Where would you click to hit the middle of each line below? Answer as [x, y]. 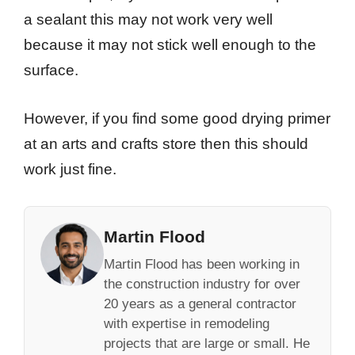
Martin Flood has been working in [202, 264]
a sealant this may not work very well [148, 20]
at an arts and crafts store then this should [166, 143]
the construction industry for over [202, 284]
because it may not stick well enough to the [170, 45]
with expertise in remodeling [187, 323]
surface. [51, 71]
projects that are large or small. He [207, 343]
